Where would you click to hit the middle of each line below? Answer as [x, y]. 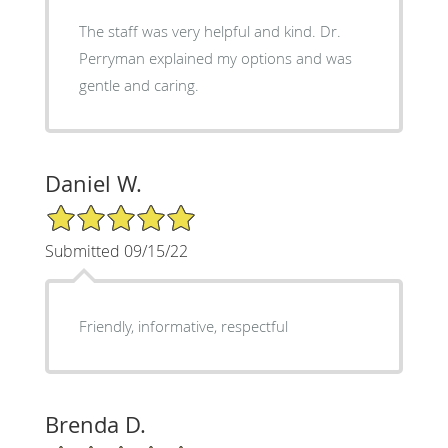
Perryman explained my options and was [215, 58]
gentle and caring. [138, 85]
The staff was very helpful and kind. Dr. [199, 31]
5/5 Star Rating [94, 212]
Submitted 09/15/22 [116, 251]
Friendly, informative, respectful [183, 326]
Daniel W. [93, 184]
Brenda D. [95, 425]
